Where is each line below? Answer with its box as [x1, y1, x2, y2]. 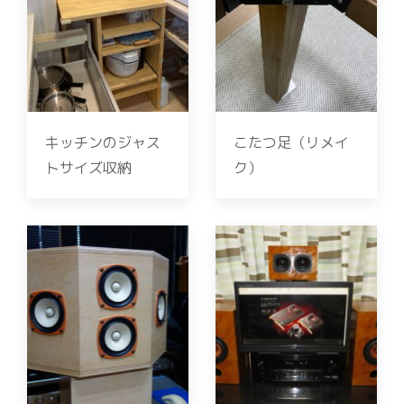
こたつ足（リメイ [234, 133, 349, 152]
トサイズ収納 [45, 158, 132, 178]
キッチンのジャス [45, 133, 161, 152]
